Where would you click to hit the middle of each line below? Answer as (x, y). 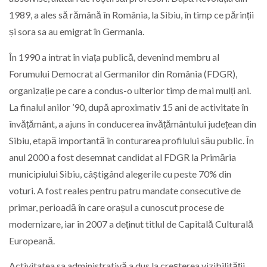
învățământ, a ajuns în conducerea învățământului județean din (133, 123)
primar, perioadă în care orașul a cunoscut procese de (117, 207)
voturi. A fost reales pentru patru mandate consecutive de (125, 190)
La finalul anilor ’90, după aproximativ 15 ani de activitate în (129, 107)
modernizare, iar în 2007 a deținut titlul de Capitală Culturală (131, 223)
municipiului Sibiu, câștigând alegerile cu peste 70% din (120, 173)
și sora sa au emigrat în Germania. (77, 32)
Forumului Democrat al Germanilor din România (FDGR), (123, 73)
